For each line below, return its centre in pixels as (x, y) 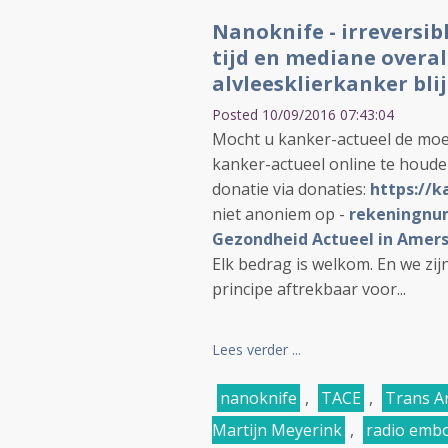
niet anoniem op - (280, 214)
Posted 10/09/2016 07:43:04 (303, 114)
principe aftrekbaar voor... (309, 289)
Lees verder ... (256, 349)
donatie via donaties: (291, 189)
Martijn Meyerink (277, 430)
